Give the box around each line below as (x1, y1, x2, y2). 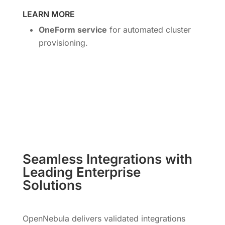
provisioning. (38, 37, 88, 48)
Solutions (22, 177, 82, 193)
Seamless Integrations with (22, 151, 192, 167)
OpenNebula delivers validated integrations (22, 213, 185, 223)
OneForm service (38, 24, 107, 35)
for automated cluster (106, 24, 191, 35)
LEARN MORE (22, 9, 75, 19)
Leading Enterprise (22, 164, 141, 180)
